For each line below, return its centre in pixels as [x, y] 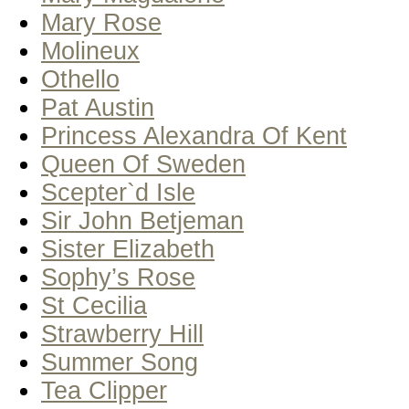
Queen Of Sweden [143, 164]
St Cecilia [94, 306]
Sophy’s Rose [118, 278]
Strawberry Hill [122, 334]
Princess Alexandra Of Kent [194, 136]
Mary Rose [101, 23]
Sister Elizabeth [128, 249]
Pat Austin [98, 108]
